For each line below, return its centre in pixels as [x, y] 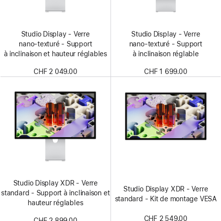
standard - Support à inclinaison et [55, 193]
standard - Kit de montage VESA [166, 199]
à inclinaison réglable [166, 54]
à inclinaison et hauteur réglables [55, 54]
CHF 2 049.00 [55, 72]
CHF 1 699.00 [166, 72]
